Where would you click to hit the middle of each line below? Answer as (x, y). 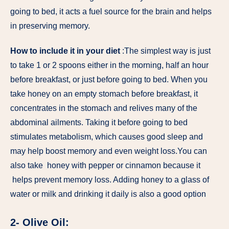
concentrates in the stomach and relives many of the (104, 108)
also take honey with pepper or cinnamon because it (105, 166)
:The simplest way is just (165, 51)
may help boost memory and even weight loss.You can (109, 151)
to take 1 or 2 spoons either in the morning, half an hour (109, 65)
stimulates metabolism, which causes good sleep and (107, 137)
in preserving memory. (50, 26)
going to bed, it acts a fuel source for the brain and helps (111, 12)
